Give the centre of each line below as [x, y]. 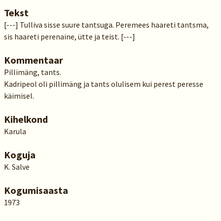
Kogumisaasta [36, 190]
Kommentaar [33, 60]
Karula [15, 131]
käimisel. [19, 96]
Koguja [19, 155]
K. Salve [17, 167]
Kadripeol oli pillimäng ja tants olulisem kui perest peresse [103, 84]
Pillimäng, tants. [32, 72]
